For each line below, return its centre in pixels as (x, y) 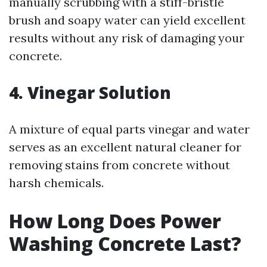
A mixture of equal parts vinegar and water (129, 129)
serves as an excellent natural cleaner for (125, 147)
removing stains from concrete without (119, 165)
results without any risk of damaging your (127, 38)
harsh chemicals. (56, 183)
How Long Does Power (115, 221)
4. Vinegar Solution (90, 92)
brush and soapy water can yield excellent (127, 20)
